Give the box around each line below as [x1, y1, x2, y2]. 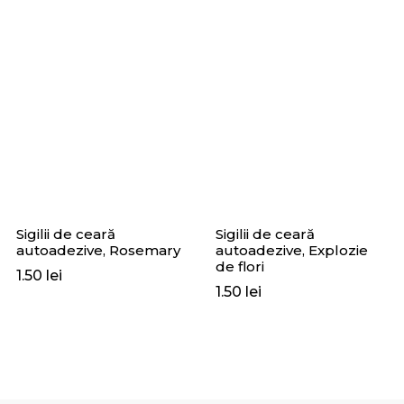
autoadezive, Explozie [216, 242, 368, 259]
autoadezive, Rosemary [16, 242, 180, 259]
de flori [216, 258, 264, 275]
